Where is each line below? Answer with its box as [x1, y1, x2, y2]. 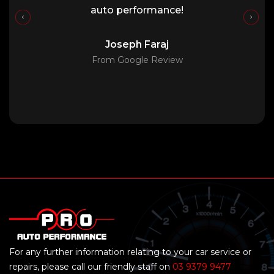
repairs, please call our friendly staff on [9, 261, 172, 273]
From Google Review [91, 54, 183, 66]
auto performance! [91, 4, 183, 16]
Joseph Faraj [105, 39, 169, 51]
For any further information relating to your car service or [9, 246, 251, 258]
